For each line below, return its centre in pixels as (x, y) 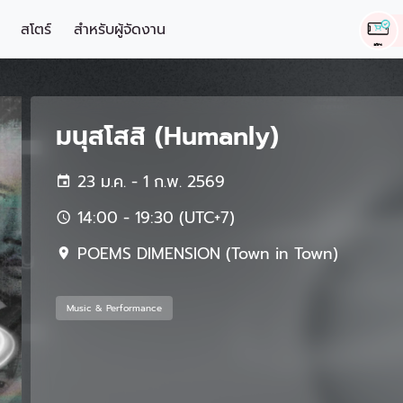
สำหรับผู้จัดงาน (119, 30)
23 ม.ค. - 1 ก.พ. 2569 (148, 182)
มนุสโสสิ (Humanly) (167, 136)
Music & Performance (114, 308)
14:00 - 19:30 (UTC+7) (153, 218)
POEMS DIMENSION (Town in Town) (205, 254)
